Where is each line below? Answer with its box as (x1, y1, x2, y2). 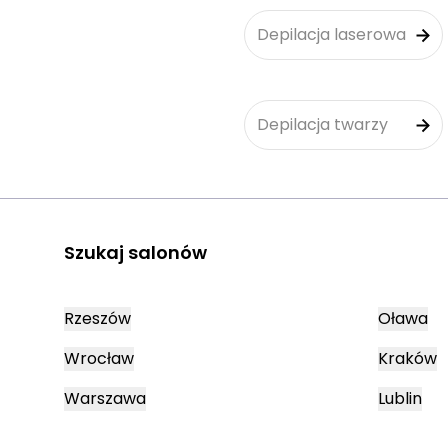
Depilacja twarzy (257, 113, 388, 136)
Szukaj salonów (64, 240, 207, 265)
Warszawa (64, 387, 146, 410)
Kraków (378, 347, 437, 370)
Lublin (378, 387, 422, 410)
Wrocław (64, 347, 134, 370)
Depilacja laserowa (257, 23, 406, 46)
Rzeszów (64, 307, 131, 330)
